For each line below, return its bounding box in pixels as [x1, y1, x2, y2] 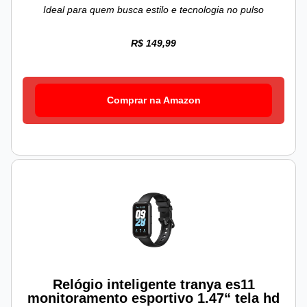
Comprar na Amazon [106, 95, 201, 106]
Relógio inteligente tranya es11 [52, 277, 255, 293]
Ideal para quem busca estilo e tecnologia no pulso [43, 4, 264, 16]
